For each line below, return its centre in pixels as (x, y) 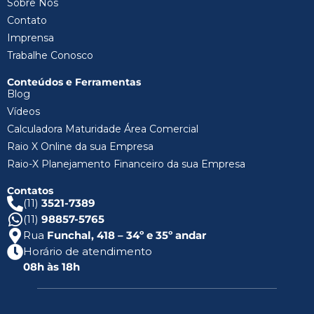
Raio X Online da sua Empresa (80, 147)
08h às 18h (52, 267)
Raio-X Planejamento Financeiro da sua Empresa (126, 164)
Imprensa (30, 38)
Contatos (30, 191)
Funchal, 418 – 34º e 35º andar (127, 235)
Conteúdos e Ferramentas (74, 82)
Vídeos (23, 112)
